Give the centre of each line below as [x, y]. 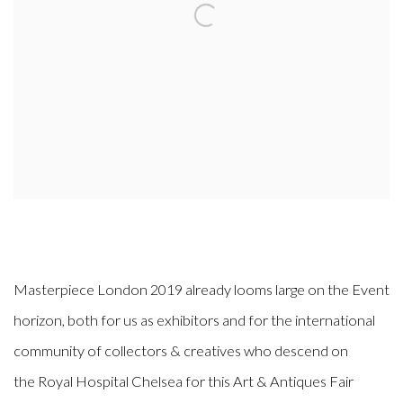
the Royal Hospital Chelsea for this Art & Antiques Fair [184, 381]
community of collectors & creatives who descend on [181, 351]
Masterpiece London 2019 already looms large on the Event [201, 290]
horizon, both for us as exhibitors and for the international [194, 320]
